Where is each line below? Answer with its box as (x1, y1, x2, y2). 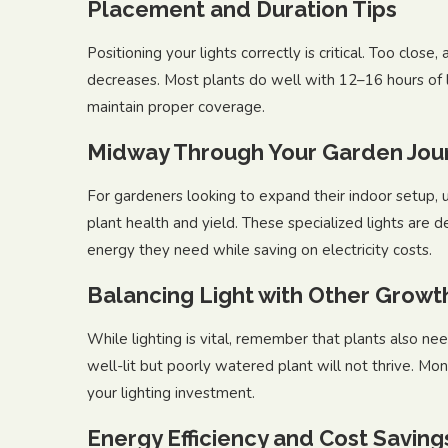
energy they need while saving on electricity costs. (87, 240, 432, 260)
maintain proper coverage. (87, 97, 265, 117)
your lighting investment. (87, 383, 255, 403)
